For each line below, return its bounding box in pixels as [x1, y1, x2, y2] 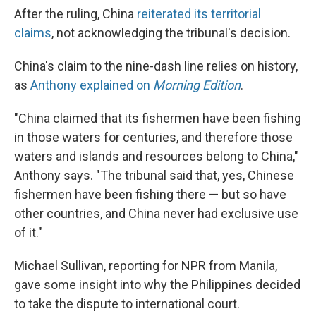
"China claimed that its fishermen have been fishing [14, 111, 301, 126]
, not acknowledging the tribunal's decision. [51, 25, 291, 41]
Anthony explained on [30, 78, 153, 93]
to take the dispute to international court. [14, 296, 240, 312]
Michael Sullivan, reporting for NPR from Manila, [14, 258, 277, 274]
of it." [14, 225, 42, 241]
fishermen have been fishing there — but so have [14, 187, 286, 202]
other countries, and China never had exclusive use [14, 206, 298, 221]
